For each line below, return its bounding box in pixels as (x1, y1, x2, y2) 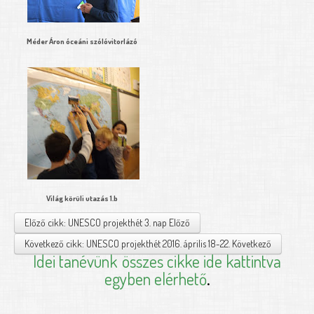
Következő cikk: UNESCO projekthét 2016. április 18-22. (25, 237, 232, 250)
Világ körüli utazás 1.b (46, 193, 118, 203)
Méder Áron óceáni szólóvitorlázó (27, 36, 137, 46)
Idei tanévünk (33, 250, 117, 272)
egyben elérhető (104, 267, 207, 289)
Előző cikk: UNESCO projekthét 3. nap (25, 216, 169, 228)
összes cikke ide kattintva (122, 250, 281, 272)
